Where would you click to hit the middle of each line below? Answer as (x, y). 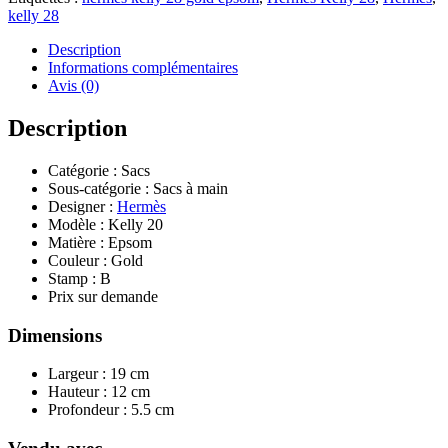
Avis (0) (73, 86)
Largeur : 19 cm (98, 374)
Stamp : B (79, 278)
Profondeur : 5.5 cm (111, 410)
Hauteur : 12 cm (99, 392)
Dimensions (55, 335)
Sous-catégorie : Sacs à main (138, 188)
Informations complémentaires (143, 68)
